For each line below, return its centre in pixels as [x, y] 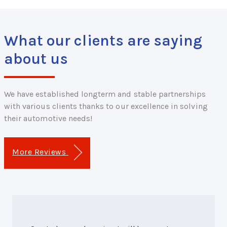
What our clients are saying [103, 40]
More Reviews [40, 152]
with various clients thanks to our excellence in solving [106, 106]
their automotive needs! [48, 118]
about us [36, 59]
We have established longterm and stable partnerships [105, 94]
